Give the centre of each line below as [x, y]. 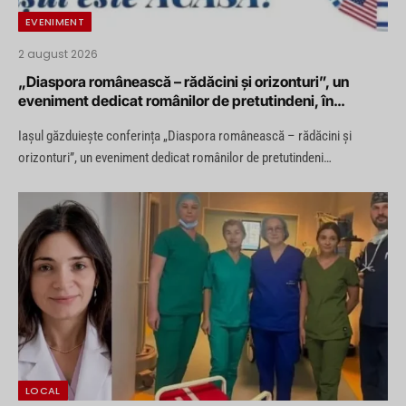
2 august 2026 [58, 54]
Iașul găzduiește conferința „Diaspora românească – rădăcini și [185, 136]
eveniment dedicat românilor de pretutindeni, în [176, 101]
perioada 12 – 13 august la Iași [115, 120]
